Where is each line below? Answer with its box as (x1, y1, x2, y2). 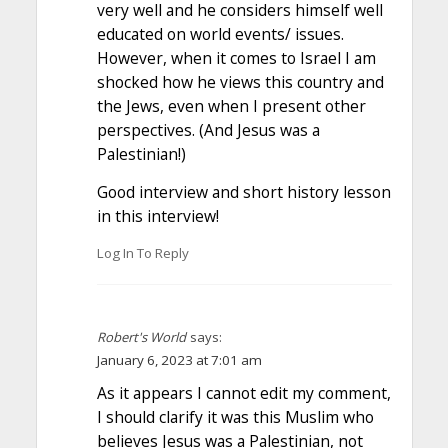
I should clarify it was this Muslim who (96, 406, 374, 429)
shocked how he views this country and (96, 71, 384, 94)
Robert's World (96, 328, 186, 347)
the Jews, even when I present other (96, 95, 366, 118)
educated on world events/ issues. (96, 23, 344, 46)
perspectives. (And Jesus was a (96, 119, 320, 142)
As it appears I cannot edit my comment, (96, 382, 391, 405)
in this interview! (96, 204, 219, 227)
